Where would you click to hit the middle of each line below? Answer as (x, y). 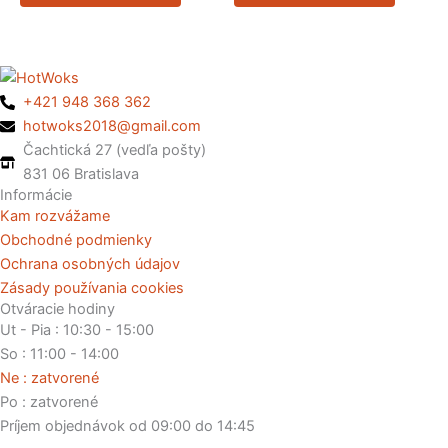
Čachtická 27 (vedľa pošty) (115, 150)
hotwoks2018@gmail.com (112, 126)
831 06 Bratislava (81, 174)
